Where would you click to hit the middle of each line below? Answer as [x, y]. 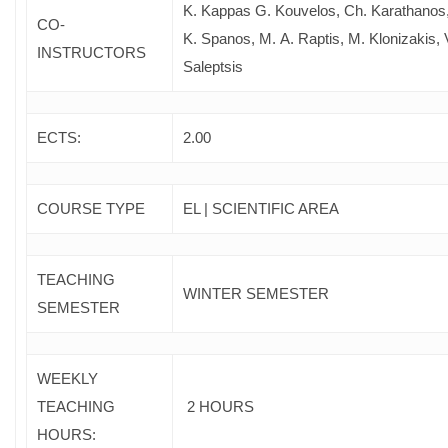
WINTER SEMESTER [256, 293]
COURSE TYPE [91, 208]
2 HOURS [218, 406]
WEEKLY [67, 378]
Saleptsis [215, 66]
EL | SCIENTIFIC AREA [261, 208]
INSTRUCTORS [91, 52]
